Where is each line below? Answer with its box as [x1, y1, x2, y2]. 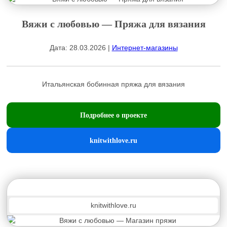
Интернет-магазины [111, 44, 178, 52]
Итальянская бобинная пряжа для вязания [42, 80, 185, 88]
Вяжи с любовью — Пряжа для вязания [21, 18, 206, 29]
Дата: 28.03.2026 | [49, 44, 112, 52]
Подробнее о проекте [80, 111, 147, 119]
